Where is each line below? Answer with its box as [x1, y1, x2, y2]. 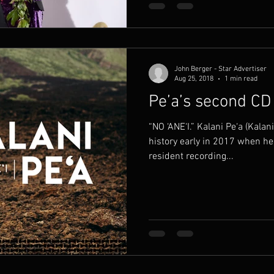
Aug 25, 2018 [174, 75, 213, 83]
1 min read [224, 75, 257, 83]
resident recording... [149, 150, 234, 163]
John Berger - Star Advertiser [174, 64, 267, 73]
